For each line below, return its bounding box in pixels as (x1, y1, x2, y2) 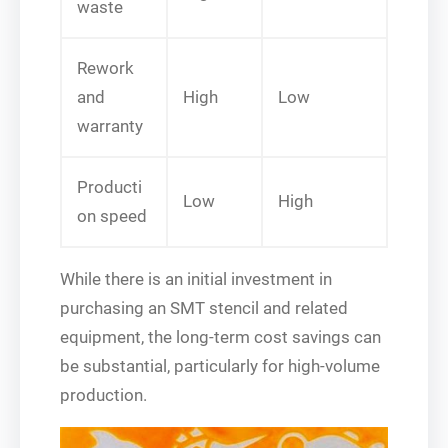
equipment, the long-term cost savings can (60, 326, 381, 347)
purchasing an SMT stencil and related (60, 297, 348, 318)
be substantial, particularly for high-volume (60, 355, 380, 376)
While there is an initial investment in (60, 268, 332, 289)
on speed (77, 205, 147, 226)
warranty (77, 115, 143, 136)
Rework (77, 57, 134, 78)
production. (60, 384, 147, 405)
